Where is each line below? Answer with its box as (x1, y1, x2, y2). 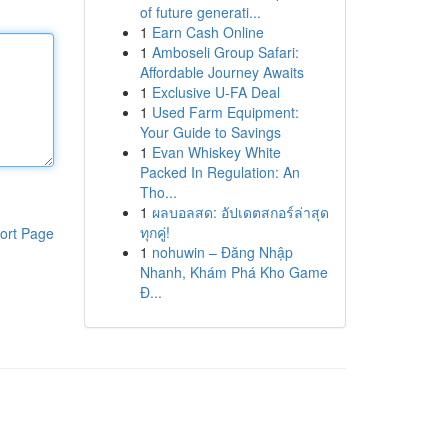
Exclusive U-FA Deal (151, 82, 280, 102)
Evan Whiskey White (151, 142, 281, 162)
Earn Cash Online (151, 22, 264, 42)
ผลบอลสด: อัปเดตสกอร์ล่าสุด (151, 202, 329, 222)
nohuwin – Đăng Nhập (151, 242, 293, 262)
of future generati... (139, 2, 261, 22)
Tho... (139, 182, 177, 202)
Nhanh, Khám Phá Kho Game (139, 262, 328, 282)
